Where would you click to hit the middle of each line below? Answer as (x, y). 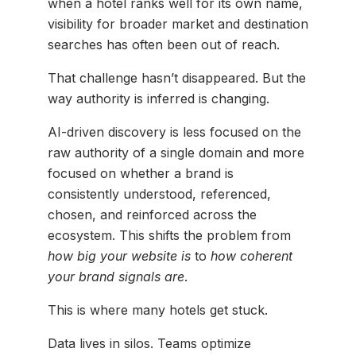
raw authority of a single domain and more (176, 153)
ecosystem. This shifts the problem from (169, 236)
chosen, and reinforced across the (152, 215)
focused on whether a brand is (141, 174)
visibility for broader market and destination (178, 24)
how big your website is (119, 256)
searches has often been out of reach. (164, 45)
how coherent (252, 256)
